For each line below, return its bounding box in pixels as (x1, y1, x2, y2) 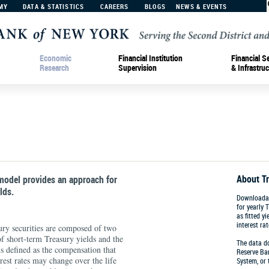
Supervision (118, 61, 157, 73)
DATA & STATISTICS (23, 2, 84, 11)
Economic (40, 52, 71, 64)
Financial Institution (118, 52, 183, 64)
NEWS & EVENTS (176, 2, 228, 11)
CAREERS (100, 2, 129, 11)
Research (40, 61, 69, 73)
